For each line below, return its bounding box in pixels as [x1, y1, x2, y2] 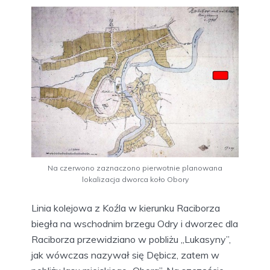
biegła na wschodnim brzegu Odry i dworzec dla [31, 218, 238, 230]
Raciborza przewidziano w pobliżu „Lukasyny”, [31, 233, 231, 246]
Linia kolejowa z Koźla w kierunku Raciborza [31, 202, 220, 215]
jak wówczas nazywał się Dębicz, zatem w [31, 249, 219, 262]
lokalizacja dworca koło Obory [81, 175, 189, 184]
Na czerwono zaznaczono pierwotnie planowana [48, 163, 222, 173]
